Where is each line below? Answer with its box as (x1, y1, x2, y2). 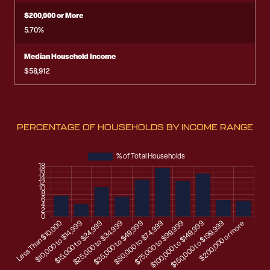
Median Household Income (24, 51, 116, 61)
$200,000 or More (24, 10, 83, 20)
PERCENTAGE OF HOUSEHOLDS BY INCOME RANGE (17, 122, 253, 132)
